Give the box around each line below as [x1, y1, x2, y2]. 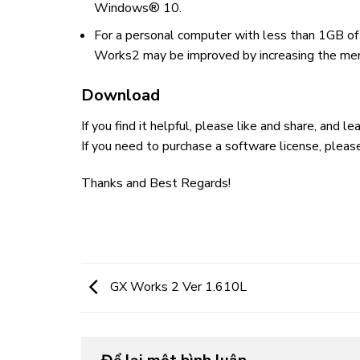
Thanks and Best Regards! [80, 174, 231, 192]
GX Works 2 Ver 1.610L [106, 277, 247, 296]
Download [80, 84, 160, 107]
